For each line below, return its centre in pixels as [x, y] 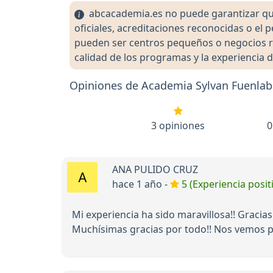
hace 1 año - [141, 184]
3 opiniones [178, 126]
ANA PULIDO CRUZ [155, 170]
